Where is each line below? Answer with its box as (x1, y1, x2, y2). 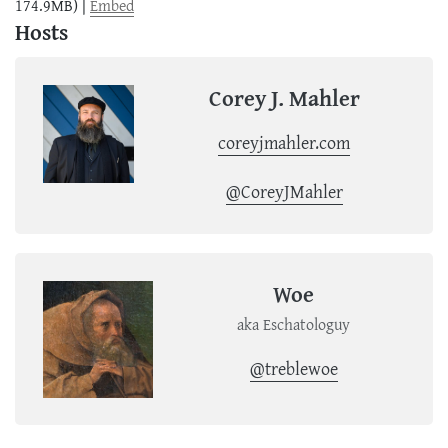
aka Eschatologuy (237, 311, 351, 336)
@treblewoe (249, 354, 338, 382)
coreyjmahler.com (218, 128, 351, 156)
